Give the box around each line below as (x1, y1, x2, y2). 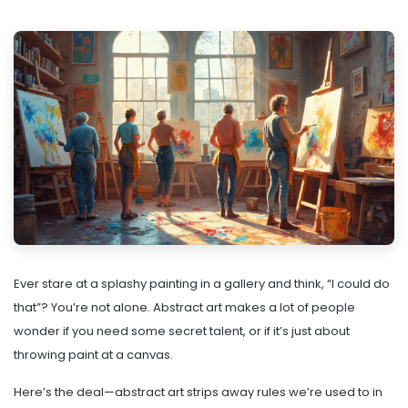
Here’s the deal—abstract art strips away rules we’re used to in (14, 383, 382, 402)
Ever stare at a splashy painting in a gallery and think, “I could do (14, 275, 390, 293)
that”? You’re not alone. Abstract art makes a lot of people (14, 299, 355, 317)
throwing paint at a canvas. (14, 346, 173, 364)
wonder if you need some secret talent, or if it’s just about (14, 322, 350, 341)
